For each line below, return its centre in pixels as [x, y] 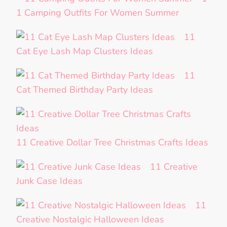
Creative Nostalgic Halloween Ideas [90, 220]
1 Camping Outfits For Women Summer [98, 13]
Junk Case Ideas [49, 181]
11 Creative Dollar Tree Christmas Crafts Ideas [112, 143]
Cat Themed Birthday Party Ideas [85, 90]
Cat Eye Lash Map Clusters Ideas [85, 51]
